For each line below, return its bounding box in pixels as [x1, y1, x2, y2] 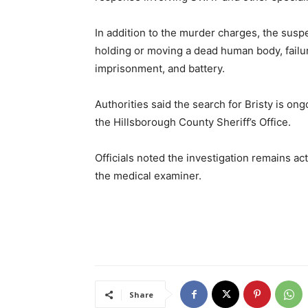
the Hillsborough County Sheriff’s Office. [95, 115, 291, 129]
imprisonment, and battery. [95, 62, 225, 75]
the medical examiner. [95, 169, 201, 182]
